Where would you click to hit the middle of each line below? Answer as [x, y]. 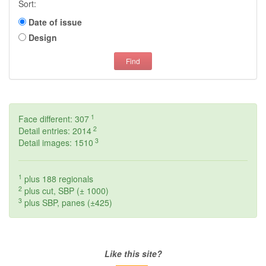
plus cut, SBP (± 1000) [65, 191]
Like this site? [133, 254]
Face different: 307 [54, 119]
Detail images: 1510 [56, 142]
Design [43, 37]
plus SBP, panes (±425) [67, 202]
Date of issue [55, 22]
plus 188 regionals [58, 179]
